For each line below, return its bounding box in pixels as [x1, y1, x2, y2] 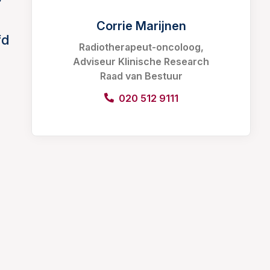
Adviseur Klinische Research [73, 55, 209, 67]
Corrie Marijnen [96, 19, 186, 33]
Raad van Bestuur [99, 70, 183, 82]
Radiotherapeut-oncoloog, [78, 41, 204, 53]
